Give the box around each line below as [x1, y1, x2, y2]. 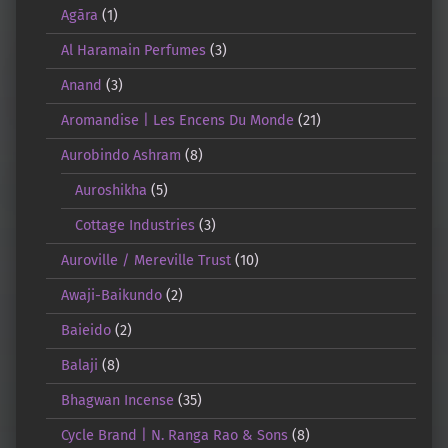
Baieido [60, 321, 111, 340]
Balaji [60, 356, 98, 375]
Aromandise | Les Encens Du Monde [60, 111, 294, 130]
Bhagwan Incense [60, 391, 174, 410]
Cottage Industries [75, 216, 196, 235]
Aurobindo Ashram [60, 146, 181, 165]
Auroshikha [75, 181, 148, 200]
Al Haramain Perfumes [60, 41, 206, 60]
